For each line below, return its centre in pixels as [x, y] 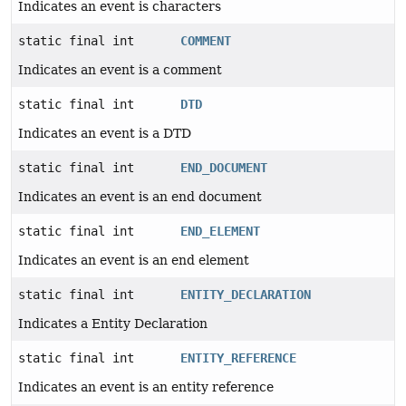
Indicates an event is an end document [140, 197]
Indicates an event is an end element [134, 261]
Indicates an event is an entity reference [146, 387]
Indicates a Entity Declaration [113, 324]
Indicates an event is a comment [120, 70]
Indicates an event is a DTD [105, 134]
